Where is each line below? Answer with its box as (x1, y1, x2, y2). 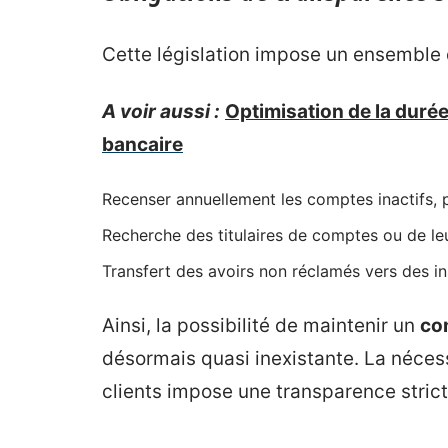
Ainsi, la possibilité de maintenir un (102, 314, 420, 337)
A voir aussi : (102, 100, 220, 123)
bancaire (102, 133, 183, 156)
